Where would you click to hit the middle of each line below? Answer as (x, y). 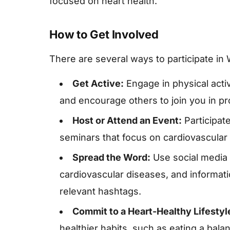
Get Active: (98, 84)
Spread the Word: (111, 158)
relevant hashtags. (100, 191)
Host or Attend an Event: (127, 121)
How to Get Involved (104, 35)
